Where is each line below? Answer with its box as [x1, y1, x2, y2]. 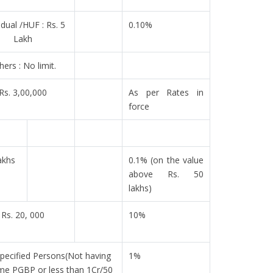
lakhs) [129, 182, 152, 194]
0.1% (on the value [129, 154, 204, 166]
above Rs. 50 [129, 168, 204, 180]
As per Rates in [129, 87, 204, 98]
